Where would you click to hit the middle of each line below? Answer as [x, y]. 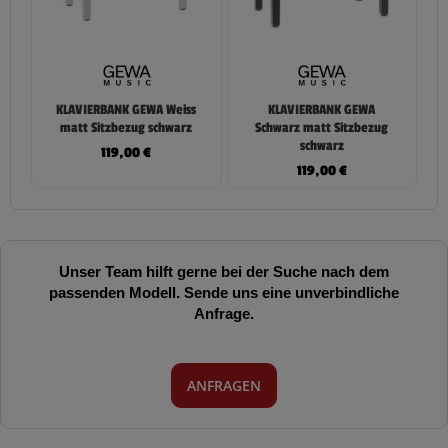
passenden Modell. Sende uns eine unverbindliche [224, 291]
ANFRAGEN [224, 386]
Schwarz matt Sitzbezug [322, 128]
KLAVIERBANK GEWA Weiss [126, 110]
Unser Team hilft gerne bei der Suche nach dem [224, 270]
